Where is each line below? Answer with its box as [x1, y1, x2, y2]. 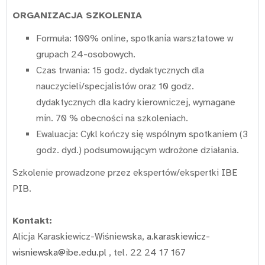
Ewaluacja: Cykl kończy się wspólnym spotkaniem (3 [36, 128, 248, 140]
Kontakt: [12, 215, 52, 227]
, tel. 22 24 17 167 [106, 247, 186, 259]
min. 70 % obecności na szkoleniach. [36, 112, 190, 124]
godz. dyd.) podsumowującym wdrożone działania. [36, 144, 239, 156]
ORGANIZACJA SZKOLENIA [12, 9, 142, 22]
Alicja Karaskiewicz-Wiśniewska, [12, 231, 147, 243]
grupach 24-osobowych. [36, 48, 135, 60]
